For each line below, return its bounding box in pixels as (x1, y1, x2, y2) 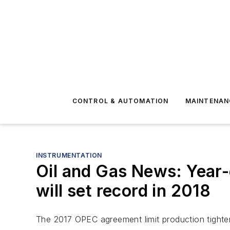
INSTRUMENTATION (36, 151, 102, 159)
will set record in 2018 (36, 181, 211, 201)
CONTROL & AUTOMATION (72, 97, 169, 105)
